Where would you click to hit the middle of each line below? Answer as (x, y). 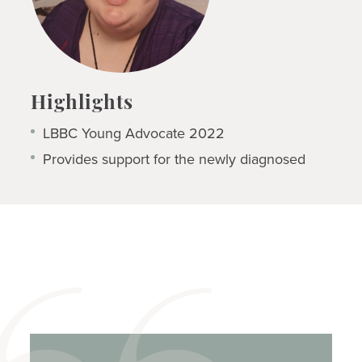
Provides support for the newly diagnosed (174, 159)
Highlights (82, 104)
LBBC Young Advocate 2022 (133, 133)
